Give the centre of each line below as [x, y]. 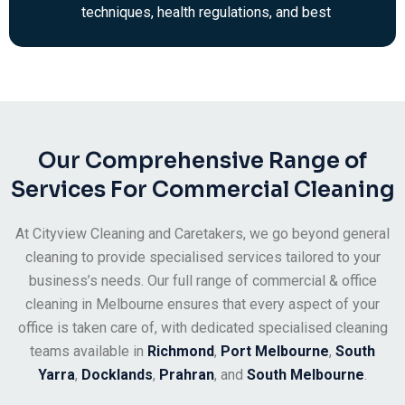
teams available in [89, 352]
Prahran [187, 375]
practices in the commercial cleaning [196, 36]
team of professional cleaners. [178, 83]
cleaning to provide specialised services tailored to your [202, 258]
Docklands [117, 375]
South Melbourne [306, 375]
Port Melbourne [275, 352]
